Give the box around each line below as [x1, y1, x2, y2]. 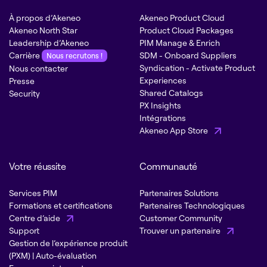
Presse [9, 75, 35, 86]
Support [9, 225, 39, 235]
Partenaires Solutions [139, 187, 219, 198]
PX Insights [139, 100, 181, 110]
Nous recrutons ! [46, 51, 103, 60]
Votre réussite [9, 160, 66, 172]
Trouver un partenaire [139, 225, 222, 235]
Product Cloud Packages [139, 24, 234, 35]
